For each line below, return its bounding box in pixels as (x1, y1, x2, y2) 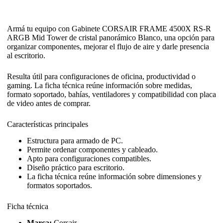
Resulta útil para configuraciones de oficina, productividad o (7, 72, 196, 81)
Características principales (7, 120, 88, 129)
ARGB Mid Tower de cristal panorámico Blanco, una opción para (7, 33, 215, 42)
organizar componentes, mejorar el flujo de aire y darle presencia (7, 42, 209, 51)
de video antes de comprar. (7, 99, 91, 108)
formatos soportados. (27, 181, 92, 190)
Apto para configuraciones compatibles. (27, 154, 151, 163)
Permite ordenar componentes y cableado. (27, 145, 158, 154)
